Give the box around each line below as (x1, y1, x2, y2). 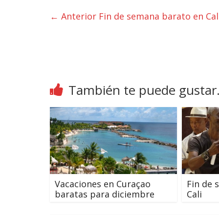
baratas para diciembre (55, 188, 154, 200)
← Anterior (50, 10, 96, 22)
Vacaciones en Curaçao (55, 177, 151, 190)
